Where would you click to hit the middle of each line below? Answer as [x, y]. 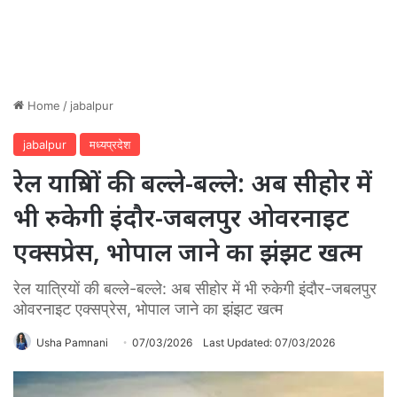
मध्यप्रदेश [110, 144]
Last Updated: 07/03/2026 [269, 342]
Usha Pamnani [72, 342]
